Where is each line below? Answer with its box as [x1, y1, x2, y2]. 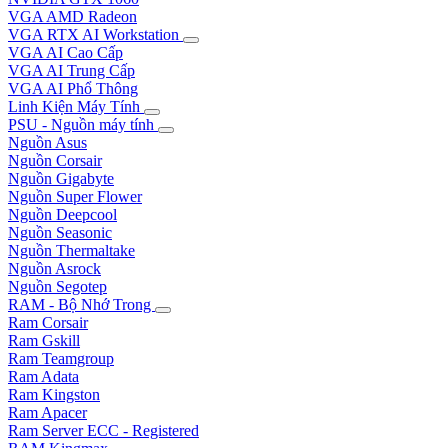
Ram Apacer [8, 403, 87, 421]
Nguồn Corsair [8, 151, 102, 169]
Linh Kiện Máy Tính [8, 97, 144, 115]
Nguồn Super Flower [8, 187, 142, 205]
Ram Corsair [8, 313, 88, 331]
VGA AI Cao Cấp [8, 43, 123, 61]
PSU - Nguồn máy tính [8, 115, 158, 133]
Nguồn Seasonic [8, 223, 112, 241]
